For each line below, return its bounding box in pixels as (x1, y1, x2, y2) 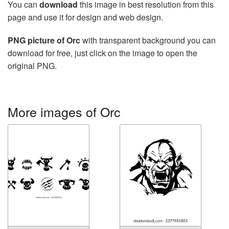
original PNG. (8, 60, 57, 72)
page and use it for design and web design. (8, 11, 163, 23)
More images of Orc (8, 102, 121, 121)
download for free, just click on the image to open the (8, 47, 197, 59)
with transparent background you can (80, 34, 216, 46)
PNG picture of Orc (8, 34, 80, 46)
